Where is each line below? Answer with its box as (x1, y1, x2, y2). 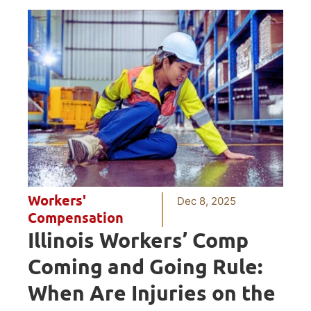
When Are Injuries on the (28, 280, 276, 305)
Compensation (28, 209, 124, 226)
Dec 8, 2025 (177, 194, 237, 208)
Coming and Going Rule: (28, 253, 262, 279)
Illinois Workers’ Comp (28, 227, 249, 253)
